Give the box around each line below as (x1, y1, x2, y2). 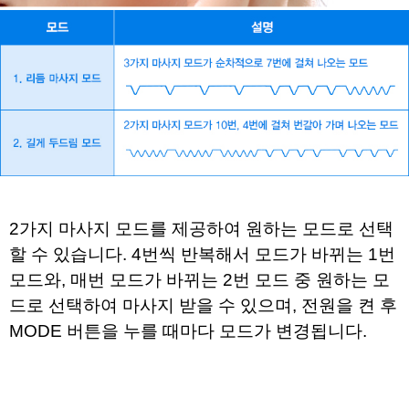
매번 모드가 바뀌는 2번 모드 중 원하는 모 (70, 269, 390, 289)
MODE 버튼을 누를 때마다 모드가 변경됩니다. (9, 320, 367, 341)
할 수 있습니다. (9, 244, 131, 264)
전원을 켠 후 (301, 295, 397, 315)
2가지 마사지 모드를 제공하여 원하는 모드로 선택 (9, 218, 393, 238)
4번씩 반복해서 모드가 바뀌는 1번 (131, 244, 395, 264)
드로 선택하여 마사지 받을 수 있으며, (9, 295, 301, 315)
